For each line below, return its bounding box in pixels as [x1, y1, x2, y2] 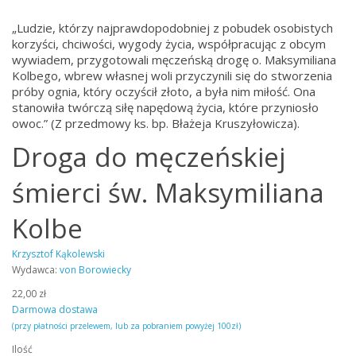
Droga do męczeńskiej [12, 139, 285, 175]
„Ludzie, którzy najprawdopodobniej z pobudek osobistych [12, 20, 333, 36]
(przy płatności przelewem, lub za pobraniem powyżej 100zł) [12, 320, 241, 331]
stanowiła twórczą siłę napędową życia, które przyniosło [12, 99, 319, 115]
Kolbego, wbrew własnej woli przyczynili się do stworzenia [12, 68, 332, 83]
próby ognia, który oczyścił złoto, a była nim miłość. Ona [12, 83, 315, 99]
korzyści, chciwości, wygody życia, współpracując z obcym [12, 36, 326, 52]
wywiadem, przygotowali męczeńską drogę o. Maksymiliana [12, 52, 336, 68]
